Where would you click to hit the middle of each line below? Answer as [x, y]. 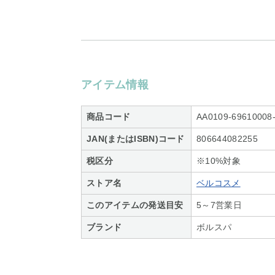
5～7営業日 [219, 205]
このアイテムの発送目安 [135, 205]
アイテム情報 [115, 85]
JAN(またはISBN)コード [136, 139]
